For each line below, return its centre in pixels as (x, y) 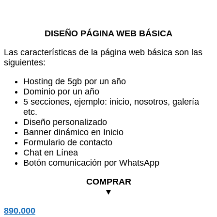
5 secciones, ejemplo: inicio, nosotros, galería (111, 102)
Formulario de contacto (68, 143)
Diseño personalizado (65, 122)
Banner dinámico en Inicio (73, 132)
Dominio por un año (61, 92)
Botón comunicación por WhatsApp (91, 163)
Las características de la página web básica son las (103, 53)
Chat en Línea (51, 153)
